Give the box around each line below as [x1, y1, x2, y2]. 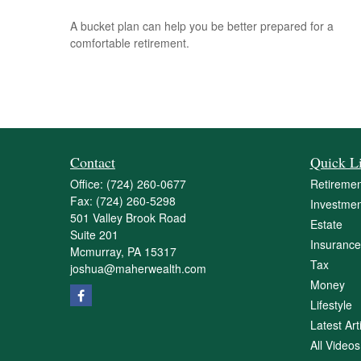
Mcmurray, [70, 243, 124, 259]
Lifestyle [309, 297, 352, 313]
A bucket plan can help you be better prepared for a [70, 17, 334, 34]
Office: [70, 176, 106, 192]
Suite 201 [70, 226, 118, 243]
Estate [309, 216, 342, 232]
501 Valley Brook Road [70, 210, 186, 226]
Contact [70, 152, 115, 172]
